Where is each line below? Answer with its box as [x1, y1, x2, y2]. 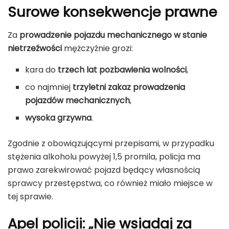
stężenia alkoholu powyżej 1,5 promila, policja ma [8, 150, 200, 163]
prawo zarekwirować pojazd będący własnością [8, 164, 200, 176]
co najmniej [25, 81, 73, 93]
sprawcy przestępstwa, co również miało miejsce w [8, 177, 213, 189]
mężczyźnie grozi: [62, 42, 133, 54]
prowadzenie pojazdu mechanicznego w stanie [19, 29, 207, 41]
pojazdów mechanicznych [25, 94, 130, 106]
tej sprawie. [8, 190, 53, 202]
